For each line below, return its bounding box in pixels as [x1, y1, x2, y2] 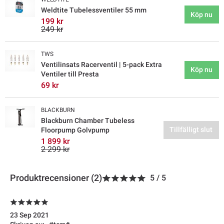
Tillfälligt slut [169, 125, 213, 134]
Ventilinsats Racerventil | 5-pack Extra [41, 60, 162, 69]
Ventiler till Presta [41, 70, 99, 78]
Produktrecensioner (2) [10, 172, 102, 183]
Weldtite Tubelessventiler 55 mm [41, 6, 146, 14]
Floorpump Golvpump [41, 126, 109, 134]
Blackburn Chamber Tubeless [41, 116, 134, 125]
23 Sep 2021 [10, 211, 49, 219]
